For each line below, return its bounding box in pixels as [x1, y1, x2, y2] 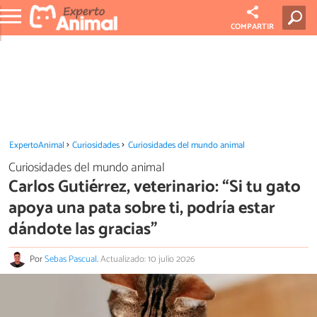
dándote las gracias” [8, 215, 157, 243]
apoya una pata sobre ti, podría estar [8, 194, 275, 222]
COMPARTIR [231, 21, 275, 33]
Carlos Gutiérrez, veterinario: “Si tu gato [8, 173, 301, 201]
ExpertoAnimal [8, 138, 64, 153]
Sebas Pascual [45, 252, 97, 267]
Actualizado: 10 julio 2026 [100, 252, 195, 267]
